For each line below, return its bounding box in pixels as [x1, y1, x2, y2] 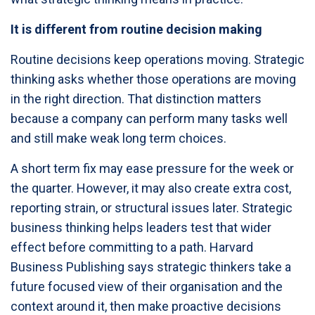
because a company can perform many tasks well [11, 110, 288, 126]
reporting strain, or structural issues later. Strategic [11, 200, 292, 215]
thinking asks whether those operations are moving [11, 71, 296, 86]
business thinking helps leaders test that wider [11, 219, 271, 235]
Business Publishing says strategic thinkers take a [11, 259, 291, 274]
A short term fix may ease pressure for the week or [11, 160, 294, 176]
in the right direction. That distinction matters [11, 91, 262, 106]
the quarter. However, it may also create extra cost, [11, 180, 291, 195]
